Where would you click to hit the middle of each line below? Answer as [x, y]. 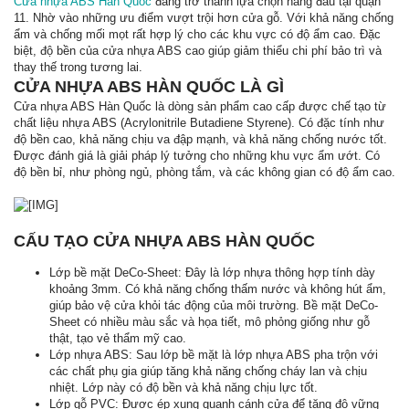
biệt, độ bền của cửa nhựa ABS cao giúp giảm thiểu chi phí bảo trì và [198, 51]
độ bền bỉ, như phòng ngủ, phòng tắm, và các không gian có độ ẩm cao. [204, 172]
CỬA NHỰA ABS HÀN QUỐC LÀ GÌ [149, 87]
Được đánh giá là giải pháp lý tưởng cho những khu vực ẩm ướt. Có [197, 156]
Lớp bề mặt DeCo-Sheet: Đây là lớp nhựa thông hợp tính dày [212, 273]
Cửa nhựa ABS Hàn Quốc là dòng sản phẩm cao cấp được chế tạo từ [200, 106]
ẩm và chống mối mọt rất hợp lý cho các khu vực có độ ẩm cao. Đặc [197, 34]
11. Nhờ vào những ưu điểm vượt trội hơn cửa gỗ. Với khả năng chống [204, 18]
